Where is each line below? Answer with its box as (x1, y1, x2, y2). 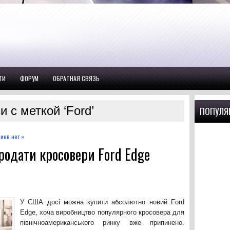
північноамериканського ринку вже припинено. (20, 219, 184, 226)
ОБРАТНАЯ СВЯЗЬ (53, 74, 100, 83)
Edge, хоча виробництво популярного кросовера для (20, 208, 184, 216)
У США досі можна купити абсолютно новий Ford (20, 198, 184, 206)
